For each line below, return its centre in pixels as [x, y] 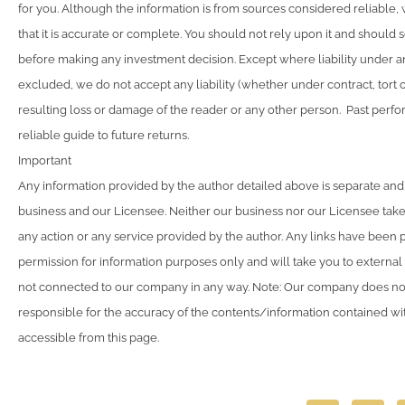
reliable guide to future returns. [104, 135]
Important [45, 160]
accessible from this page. [89, 337]
